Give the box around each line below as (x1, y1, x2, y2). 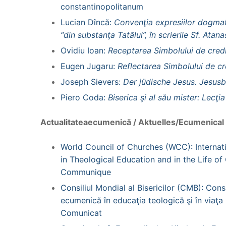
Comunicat (61, 207, 102, 218)
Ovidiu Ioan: (61, 45, 108, 55)
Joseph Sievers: (61, 76, 123, 87)
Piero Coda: (61, 92, 108, 102)
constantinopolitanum (61, 1, 143, 12)
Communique (61, 166, 111, 177)
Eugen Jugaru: (61, 61, 118, 71)
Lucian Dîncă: (61, 17, 114, 27)
